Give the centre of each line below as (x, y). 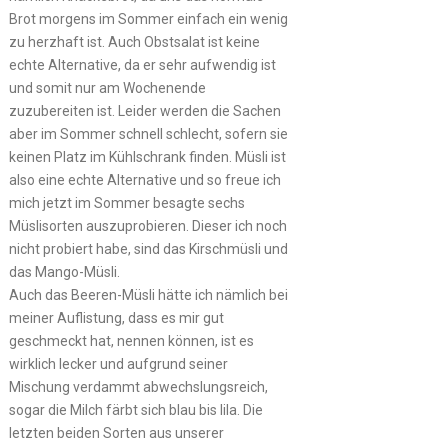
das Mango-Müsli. (64, 272)
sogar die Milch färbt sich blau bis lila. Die (135, 410)
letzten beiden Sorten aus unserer (116, 433)
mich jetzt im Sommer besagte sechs (126, 203)
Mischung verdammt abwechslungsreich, (138, 387)
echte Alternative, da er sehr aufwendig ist (142, 65)
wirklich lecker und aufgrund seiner (118, 364)
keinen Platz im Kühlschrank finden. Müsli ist (147, 157)
